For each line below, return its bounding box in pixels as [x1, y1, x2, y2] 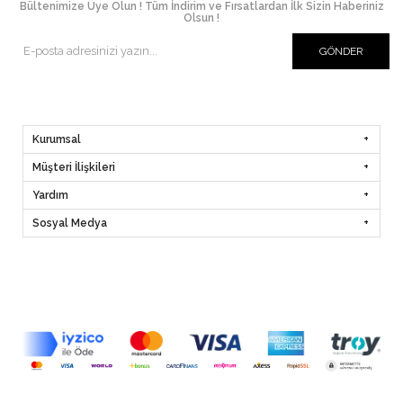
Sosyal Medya [32, 216, 107, 229]
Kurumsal [32, 132, 81, 146]
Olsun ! [184, 11, 219, 24]
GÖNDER [318, 44, 363, 58]
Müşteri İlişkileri [32, 160, 115, 174]
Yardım [32, 188, 68, 201]
